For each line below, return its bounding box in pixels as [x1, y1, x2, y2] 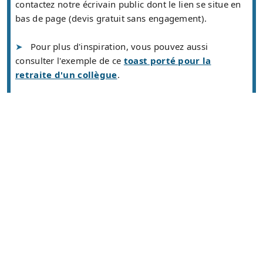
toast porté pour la [123, 55, 211, 67]
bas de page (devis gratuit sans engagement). [15, 12, 207, 25]
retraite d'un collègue [15, 69, 117, 81]
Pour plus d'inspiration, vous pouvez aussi [30, 41, 208, 53]
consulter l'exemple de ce [15, 55, 124, 67]
